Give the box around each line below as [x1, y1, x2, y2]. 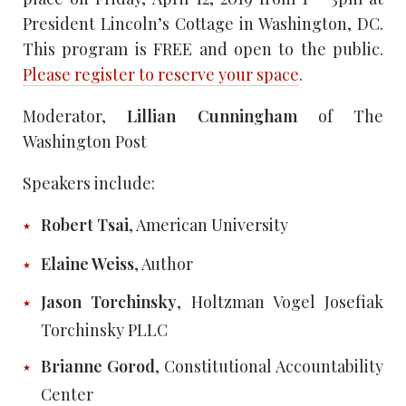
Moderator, [23, 105, 128, 127]
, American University [129, 214, 288, 236]
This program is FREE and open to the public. [23, 38, 383, 60]
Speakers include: [23, 172, 155, 194]
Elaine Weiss [41, 252, 134, 275]
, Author [134, 252, 193, 275]
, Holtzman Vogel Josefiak [177, 291, 383, 314]
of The [296, 105, 383, 127]
